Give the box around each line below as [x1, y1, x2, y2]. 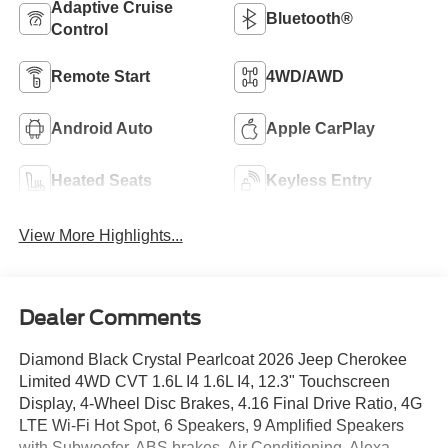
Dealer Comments [18, 305, 201, 330]
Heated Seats [50, 172, 152, 190]
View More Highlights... [18, 227, 183, 245]
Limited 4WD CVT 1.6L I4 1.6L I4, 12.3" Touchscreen [18, 372, 390, 390]
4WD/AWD [266, 68, 344, 86]
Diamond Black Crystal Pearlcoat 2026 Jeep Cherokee [18, 350, 407, 368]
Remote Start [50, 68, 150, 86]
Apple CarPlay [266, 120, 375, 138]
